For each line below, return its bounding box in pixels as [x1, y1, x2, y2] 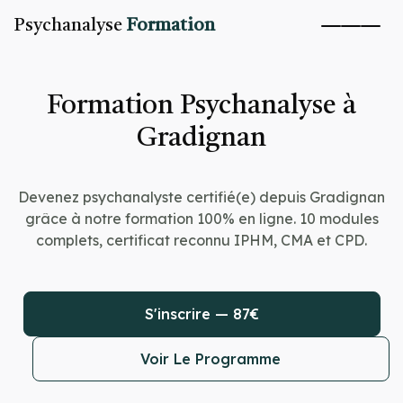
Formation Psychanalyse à [47, 93, 356, 120]
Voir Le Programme [140, 350, 281, 368]
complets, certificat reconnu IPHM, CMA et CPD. [36, 231, 367, 249]
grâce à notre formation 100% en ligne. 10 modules [24, 210, 379, 228]
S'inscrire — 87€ [144, 305, 259, 323]
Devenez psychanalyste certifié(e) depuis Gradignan [18, 188, 385, 206]
